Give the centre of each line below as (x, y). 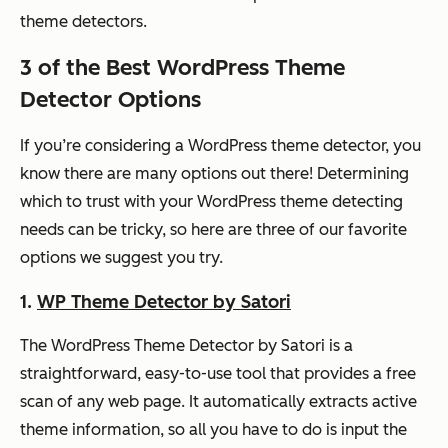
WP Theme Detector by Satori (164, 301)
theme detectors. (85, 21)
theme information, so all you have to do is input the (213, 429)
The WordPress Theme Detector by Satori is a (186, 345)
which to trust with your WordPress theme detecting (211, 201)
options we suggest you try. (123, 257)
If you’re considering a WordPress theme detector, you (220, 145)
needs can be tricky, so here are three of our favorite (213, 229)
